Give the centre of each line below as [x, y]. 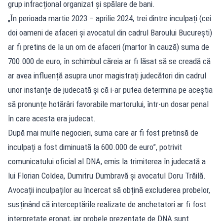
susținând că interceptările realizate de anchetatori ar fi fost [107, 204]
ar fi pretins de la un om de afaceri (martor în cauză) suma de [109, 47]
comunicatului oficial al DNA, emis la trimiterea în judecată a [107, 161]
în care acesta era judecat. [52, 118]
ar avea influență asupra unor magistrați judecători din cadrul [107, 75]
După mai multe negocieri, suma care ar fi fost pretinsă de [103, 132]
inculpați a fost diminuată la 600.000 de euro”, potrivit [95, 147]
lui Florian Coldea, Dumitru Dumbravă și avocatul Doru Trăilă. [107, 175]
